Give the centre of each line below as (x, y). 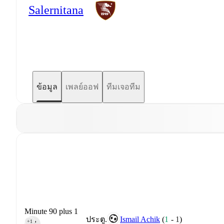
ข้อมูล (47, 87)
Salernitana (56, 10)
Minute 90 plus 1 (51, 211)
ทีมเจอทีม (123, 87)
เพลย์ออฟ (82, 87)
